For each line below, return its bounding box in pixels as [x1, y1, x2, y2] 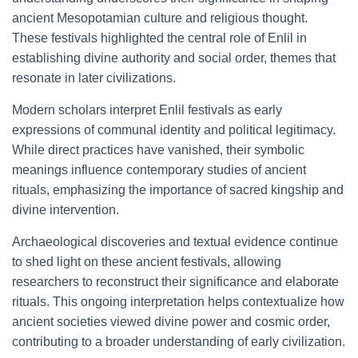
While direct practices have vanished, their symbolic [12, 143, 304, 157]
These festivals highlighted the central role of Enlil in [12, 31, 307, 45]
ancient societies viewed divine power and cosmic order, [12, 315, 330, 328]
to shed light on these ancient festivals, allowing [12, 255, 281, 268]
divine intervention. [12, 203, 119, 217]
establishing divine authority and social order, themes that [12, 51, 336, 65]
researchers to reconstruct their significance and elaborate [12, 275, 339, 288]
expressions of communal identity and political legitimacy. [12, 123, 336, 137]
